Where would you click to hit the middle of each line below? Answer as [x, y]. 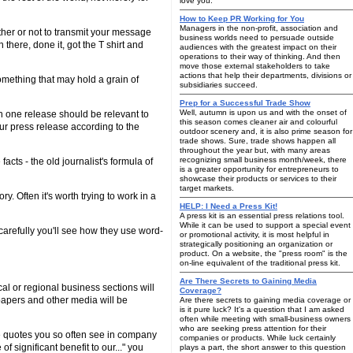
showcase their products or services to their [258, 178]
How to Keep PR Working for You [242, 19]
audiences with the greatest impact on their [258, 47]
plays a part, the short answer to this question [263, 347]
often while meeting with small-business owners [265, 319]
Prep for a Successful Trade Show [245, 103]
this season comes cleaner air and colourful [258, 122]
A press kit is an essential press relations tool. [262, 216]
